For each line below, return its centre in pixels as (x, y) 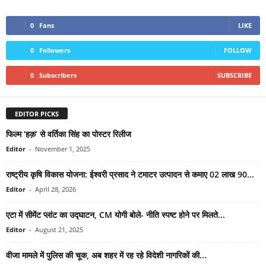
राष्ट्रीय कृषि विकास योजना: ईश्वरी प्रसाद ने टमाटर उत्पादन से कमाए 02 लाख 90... (130, 174)
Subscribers (58, 75)
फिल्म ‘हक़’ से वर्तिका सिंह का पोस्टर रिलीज (69, 134)
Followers (55, 50)
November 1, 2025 (63, 148)
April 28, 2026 (56, 189)
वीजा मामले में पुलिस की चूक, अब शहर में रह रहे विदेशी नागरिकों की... (106, 255)
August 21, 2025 (59, 229)
